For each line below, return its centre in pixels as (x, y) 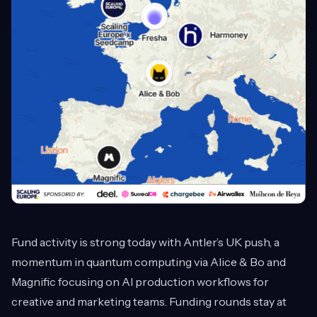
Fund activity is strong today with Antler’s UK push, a (145, 242)
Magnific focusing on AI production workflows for (140, 282)
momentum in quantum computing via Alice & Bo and (149, 262)
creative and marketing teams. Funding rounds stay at (149, 301)
